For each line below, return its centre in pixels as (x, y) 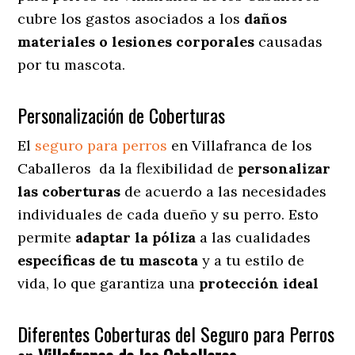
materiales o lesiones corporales (136, 41)
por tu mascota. (72, 64)
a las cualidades (254, 237)
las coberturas (69, 191)
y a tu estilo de (252, 260)
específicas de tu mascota (108, 260)
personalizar (284, 168)
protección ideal (259, 283)
